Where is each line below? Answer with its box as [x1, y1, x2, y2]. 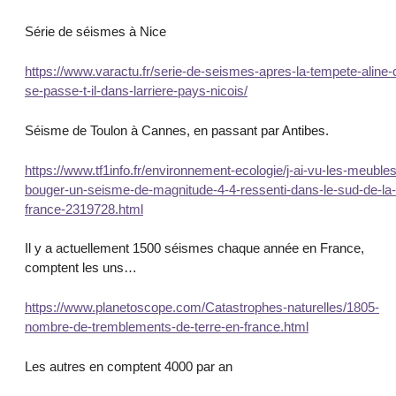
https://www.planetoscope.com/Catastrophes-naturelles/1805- [25, 300, 379, 316]
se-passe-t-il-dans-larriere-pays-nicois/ [25, 82, 247, 98]
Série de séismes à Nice [25, 24, 166, 40]
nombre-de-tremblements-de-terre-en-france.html [25, 319, 308, 335]
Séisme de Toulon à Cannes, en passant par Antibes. [25, 122, 329, 138]
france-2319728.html [25, 201, 143, 217]
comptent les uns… [25, 260, 137, 276]
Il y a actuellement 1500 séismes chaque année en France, [25, 240, 364, 256]
